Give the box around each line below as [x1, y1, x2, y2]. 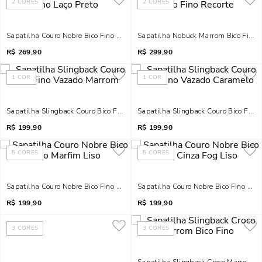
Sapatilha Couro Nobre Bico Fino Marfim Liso [6, 182, 156, 191]
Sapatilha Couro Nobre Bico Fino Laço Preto [6, 31, 150, 40]
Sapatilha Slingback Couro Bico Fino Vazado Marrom [6, 106, 182, 116]
